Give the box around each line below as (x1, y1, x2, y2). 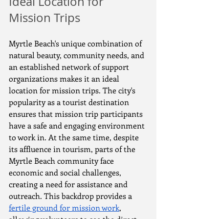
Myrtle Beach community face (9, 155, 116, 166)
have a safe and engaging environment (9, 120, 147, 131)
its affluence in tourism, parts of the (9, 144, 137, 154)
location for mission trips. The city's (9, 85, 137, 95)
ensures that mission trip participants (9, 109, 145, 119)
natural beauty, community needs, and (9, 50, 146, 60)
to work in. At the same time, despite (9, 132, 141, 142)
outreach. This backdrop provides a (9, 191, 134, 201)
